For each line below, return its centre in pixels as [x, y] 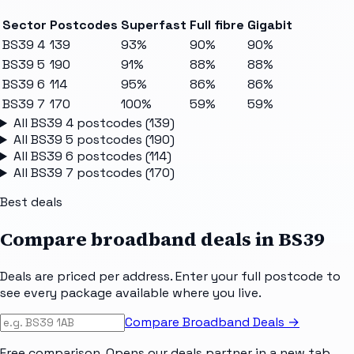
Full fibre [217, 25]
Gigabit [270, 25]
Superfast [154, 25]
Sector [24, 25]
